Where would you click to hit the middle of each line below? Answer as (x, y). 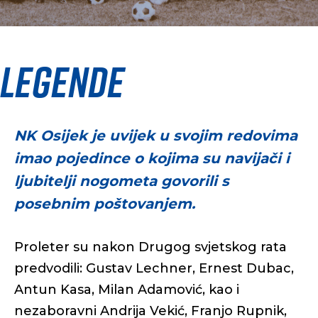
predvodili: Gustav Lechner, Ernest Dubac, (154, 268)
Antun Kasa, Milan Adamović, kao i (127, 290)
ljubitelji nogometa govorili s (122, 181)
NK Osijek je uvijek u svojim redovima (156, 136)
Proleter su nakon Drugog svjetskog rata (150, 247)
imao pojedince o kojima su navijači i (152, 158)
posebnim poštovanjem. (105, 204)
